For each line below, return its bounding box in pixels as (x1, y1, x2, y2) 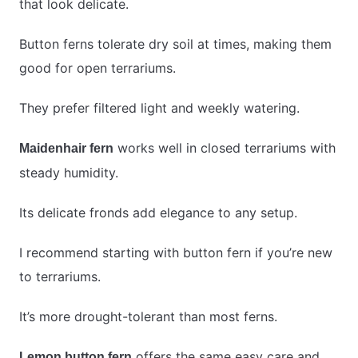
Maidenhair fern (19, 141, 113, 156)
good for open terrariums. (19, 60, 176, 77)
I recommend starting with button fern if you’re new (19, 245, 332, 261)
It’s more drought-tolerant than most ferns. (19, 308, 277, 325)
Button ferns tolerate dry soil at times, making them (19, 36, 332, 53)
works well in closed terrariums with (113, 140, 336, 157)
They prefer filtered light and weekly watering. (19, 100, 300, 117)
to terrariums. (19, 268, 101, 285)
